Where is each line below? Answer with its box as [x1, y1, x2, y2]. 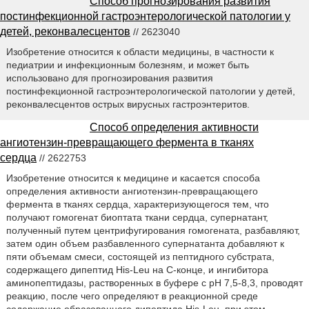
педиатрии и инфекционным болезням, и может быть [6, 59, 249, 70]
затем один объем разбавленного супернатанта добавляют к [6, 238, 284, 250]
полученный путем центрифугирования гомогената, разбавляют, [6, 225, 300, 237]
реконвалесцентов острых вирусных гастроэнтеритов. [6, 98, 250, 110]
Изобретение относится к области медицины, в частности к [6, 46, 274, 57]
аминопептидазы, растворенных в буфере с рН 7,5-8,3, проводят [6, 277, 303, 289]
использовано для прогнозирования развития [6, 72, 213, 83]
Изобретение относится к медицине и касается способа [6, 172, 260, 184]
